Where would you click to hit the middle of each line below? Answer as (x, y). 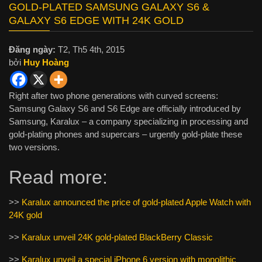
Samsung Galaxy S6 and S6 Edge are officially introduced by (125, 109)
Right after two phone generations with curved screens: (113, 96)
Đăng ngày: (32, 50)
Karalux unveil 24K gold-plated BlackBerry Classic (117, 237)
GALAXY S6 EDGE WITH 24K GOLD (96, 21)
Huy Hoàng (46, 63)
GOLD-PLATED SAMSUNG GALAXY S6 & (109, 7)
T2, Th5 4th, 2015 (90, 50)
